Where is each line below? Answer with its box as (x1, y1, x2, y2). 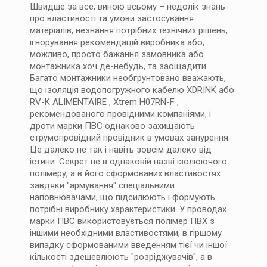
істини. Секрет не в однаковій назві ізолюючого (30, 156, 227, 167)
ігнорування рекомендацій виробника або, (30, 37, 204, 48)
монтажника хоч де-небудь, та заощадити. (30, 61, 208, 72)
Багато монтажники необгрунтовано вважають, (30, 73, 226, 83)
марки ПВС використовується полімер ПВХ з (30, 216, 215, 226)
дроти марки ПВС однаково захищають (30, 120, 195, 131)
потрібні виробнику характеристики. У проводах (30, 204, 226, 215)
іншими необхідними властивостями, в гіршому (30, 228, 222, 238)
